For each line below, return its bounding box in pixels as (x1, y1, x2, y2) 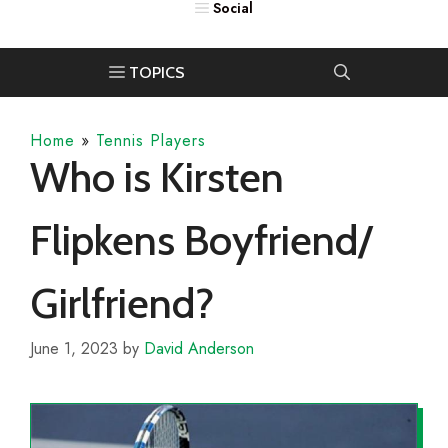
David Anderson (144, 337, 254, 361)
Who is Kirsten (30, 151, 284, 204)
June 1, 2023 (30, 337, 118, 361)
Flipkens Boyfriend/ (30, 214, 372, 267)
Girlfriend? (30, 277, 214, 330)
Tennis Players (96, 129, 206, 153)
